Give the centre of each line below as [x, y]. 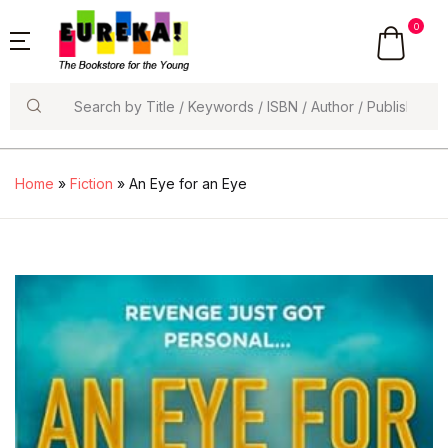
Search [36, 126]
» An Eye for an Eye [180, 184]
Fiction [91, 184]
